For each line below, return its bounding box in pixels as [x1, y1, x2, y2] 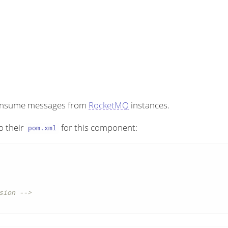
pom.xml [28, 123, 57, 133]
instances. [129, 99, 169, 111]
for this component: [59, 121, 137, 133]
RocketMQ [89, 99, 129, 111]
